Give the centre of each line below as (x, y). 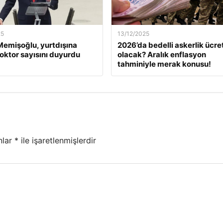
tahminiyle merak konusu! (164, 64)
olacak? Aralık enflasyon (162, 55)
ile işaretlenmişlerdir (57, 140)
